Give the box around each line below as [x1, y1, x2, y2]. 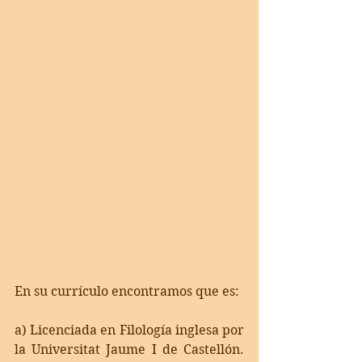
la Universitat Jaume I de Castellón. [15, 342, 244, 358]
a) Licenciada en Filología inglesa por [15, 322, 244, 339]
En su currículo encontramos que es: [15, 284, 239, 300]
